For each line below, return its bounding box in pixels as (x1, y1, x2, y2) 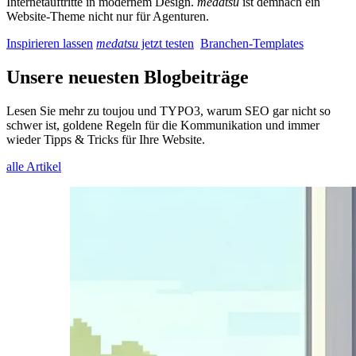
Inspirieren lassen (6, 37, 93, 51)
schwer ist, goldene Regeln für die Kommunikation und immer (6, 118, 319, 133)
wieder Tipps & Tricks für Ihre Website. (6, 133, 205, 147)
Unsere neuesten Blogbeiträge (6, 67, 249, 88)
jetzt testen (138, 37, 194, 51)
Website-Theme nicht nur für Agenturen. (6, 10, 209, 24)
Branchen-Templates (200, 37, 304, 51)
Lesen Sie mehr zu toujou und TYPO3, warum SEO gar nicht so (6, 104, 331, 118)
